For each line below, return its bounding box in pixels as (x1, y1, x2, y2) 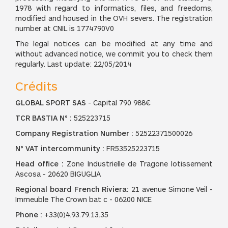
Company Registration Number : (15, 129, 133, 137)
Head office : (15, 159, 64, 168)
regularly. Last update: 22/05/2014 (15, 60, 131, 68)
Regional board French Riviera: (15, 185, 129, 193)
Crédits (15, 78, 58, 93)
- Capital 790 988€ (86, 98, 151, 107)
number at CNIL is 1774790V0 (15, 24, 114, 33)
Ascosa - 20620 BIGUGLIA (15, 169, 101, 178)
